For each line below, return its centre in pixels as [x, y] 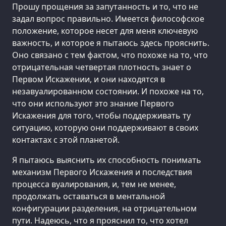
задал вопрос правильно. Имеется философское [108, 19]
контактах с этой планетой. [66, 140]
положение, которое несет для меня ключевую [105, 31]
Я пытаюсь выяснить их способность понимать [107, 160]
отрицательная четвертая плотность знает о [102, 67]
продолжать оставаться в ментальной [89, 196]
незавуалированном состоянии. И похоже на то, [108, 92]
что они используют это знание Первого [93, 104]
